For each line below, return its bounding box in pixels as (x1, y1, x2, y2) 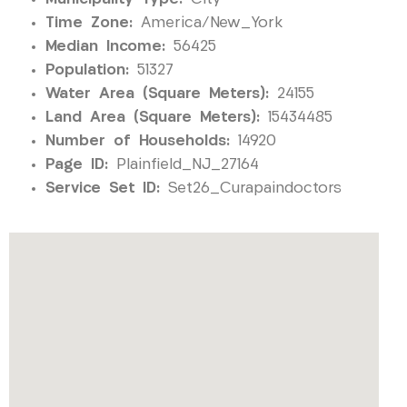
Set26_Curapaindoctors (160, 180, 342, 196)
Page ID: (45, 156, 108, 173)
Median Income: (45, 38, 165, 55)
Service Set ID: (45, 180, 160, 196)
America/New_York (133, 15, 283, 31)
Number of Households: (45, 133, 230, 149)
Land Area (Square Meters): (45, 109, 260, 125)
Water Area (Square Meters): (45, 85, 269, 102)
